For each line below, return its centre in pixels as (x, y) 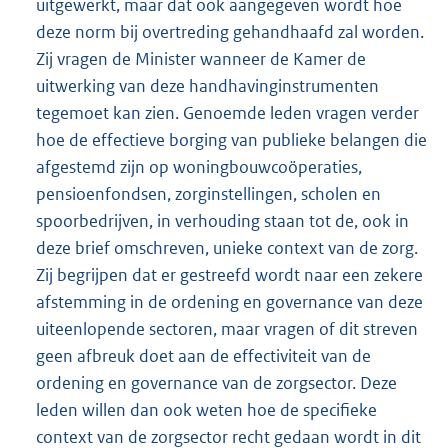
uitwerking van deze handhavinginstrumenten (207, 85)
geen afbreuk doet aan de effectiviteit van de (203, 355)
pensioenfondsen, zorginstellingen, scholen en (208, 193)
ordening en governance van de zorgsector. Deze (216, 382)
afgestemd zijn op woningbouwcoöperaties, (199, 166)
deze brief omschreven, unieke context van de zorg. (227, 247)
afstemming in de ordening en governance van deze (229, 301)
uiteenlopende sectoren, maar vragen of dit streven (227, 328)
